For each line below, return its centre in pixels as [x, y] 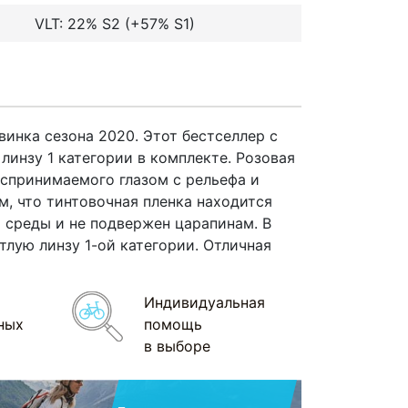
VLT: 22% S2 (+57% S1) [114, 24]
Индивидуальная [204, 302]
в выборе [177, 346]
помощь [173, 324]
